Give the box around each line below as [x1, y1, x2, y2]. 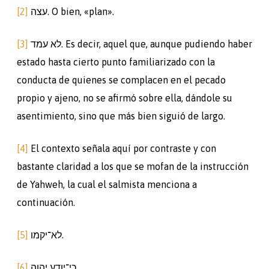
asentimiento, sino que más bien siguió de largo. [17, 110, 225, 121]
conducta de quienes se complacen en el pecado [17, 74, 226, 85]
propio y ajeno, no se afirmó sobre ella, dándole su [17, 92, 232, 103]
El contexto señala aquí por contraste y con [28, 142, 216, 154]
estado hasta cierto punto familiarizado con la [17, 56, 215, 67]
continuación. [17, 196, 75, 208]
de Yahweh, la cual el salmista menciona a [17, 178, 197, 190]
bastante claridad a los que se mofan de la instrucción [17, 160, 249, 172]
